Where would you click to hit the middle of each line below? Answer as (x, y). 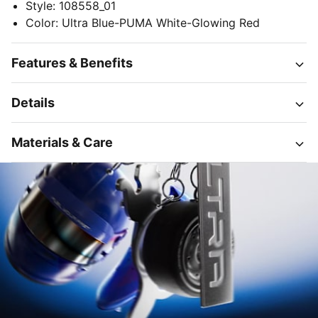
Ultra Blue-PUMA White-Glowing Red (161, 23)
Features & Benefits (72, 63)
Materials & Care (62, 142)
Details (33, 103)
